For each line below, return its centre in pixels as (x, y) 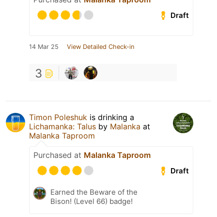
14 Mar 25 (44, 47)
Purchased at (59, 155)
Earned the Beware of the (94, 192)
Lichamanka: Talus (62, 127)
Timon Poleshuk (58, 117)
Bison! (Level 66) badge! (92, 201)
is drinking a (111, 117)
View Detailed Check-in (101, 47)
